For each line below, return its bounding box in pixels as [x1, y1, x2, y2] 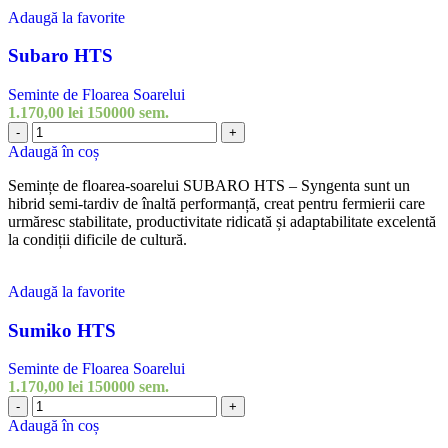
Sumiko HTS [8, 319, 116, 341]
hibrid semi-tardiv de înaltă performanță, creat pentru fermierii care [8, 195, 425, 213]
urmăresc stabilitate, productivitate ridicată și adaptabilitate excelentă [8, 213, 436, 231]
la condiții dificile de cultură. [8, 231, 187, 249]
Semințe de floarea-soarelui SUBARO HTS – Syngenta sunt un [8, 177, 410, 195]
